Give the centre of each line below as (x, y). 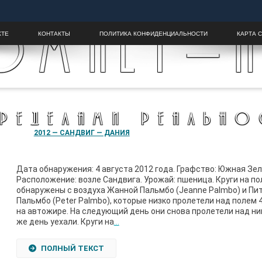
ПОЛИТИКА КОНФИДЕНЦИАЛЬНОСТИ (154, 33)
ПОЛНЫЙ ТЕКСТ (72, 248)
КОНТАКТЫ (54, 33)
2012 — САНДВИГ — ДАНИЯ (82, 133)
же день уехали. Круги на (65, 222)
